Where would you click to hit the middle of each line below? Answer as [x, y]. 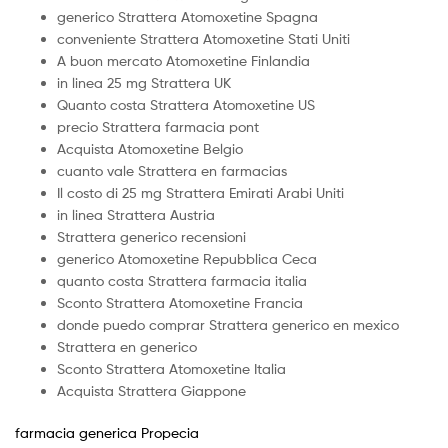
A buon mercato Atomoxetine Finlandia [183, 61]
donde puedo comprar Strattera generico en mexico [228, 325]
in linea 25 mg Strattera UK [144, 83]
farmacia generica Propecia [107, 433]
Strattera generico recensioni [151, 237]
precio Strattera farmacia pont [158, 127]
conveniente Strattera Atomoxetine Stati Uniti [203, 39]
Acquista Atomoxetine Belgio [150, 149]
